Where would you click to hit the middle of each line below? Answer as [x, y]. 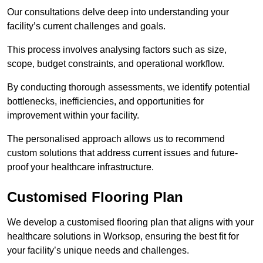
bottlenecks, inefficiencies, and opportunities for [105, 102]
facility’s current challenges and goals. [86, 26]
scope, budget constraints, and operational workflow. [116, 64]
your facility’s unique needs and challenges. [98, 251]
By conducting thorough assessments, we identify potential [129, 87]
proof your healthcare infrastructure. [80, 167]
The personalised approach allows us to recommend [116, 139]
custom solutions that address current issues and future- [122, 153]
